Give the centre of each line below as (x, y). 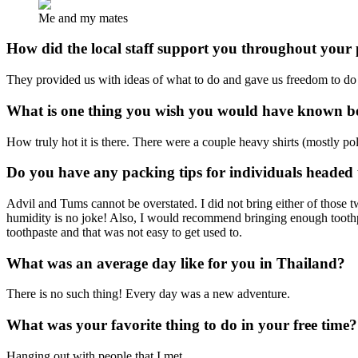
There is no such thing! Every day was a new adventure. (148, 294)
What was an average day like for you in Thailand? (176, 263)
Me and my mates (83, 18)
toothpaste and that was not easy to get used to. (124, 233)
